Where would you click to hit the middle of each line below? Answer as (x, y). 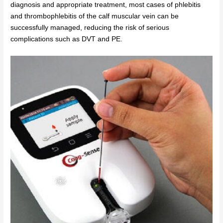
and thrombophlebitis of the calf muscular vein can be (95, 16)
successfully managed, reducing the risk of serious (90, 27)
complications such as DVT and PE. (67, 39)
